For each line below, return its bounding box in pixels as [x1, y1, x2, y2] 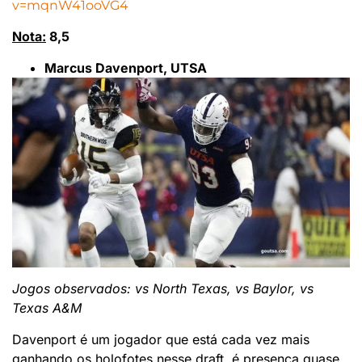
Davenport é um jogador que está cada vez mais [12, 330, 309, 347]
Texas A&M [12, 300, 82, 317]
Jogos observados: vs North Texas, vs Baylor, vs [12, 280, 314, 297]
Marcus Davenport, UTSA [44, 59, 207, 76]
